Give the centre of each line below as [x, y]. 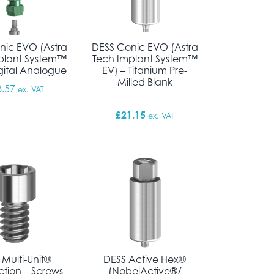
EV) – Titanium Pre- [145, 70]
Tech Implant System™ [145, 58]
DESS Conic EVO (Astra [145, 47]
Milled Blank [145, 82]
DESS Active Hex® [145, 260]
